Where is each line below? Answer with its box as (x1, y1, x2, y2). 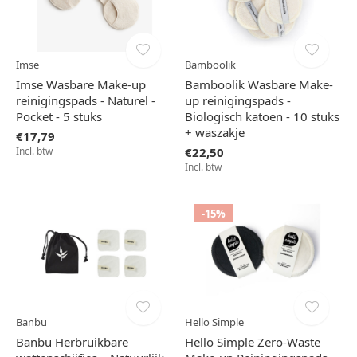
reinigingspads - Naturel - (16, 92, 155, 109)
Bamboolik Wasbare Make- (184, 76, 333, 93)
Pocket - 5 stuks (16, 108, 102, 125)
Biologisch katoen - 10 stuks (184, 108, 339, 125)
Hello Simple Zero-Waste (184, 334, 320, 351)
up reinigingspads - (184, 92, 291, 109)
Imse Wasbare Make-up (16, 76, 146, 93)
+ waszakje (184, 124, 245, 141)
